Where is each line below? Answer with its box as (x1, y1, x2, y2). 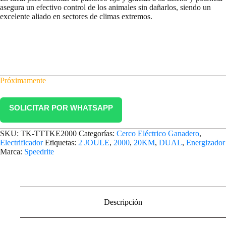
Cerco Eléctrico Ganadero (117, 129, 199, 138)
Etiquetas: (45, 138, 78, 147)
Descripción (104, 198, 142, 207)
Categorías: (79, 129, 117, 138)
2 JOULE (78, 138, 109, 147)
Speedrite (24, 147, 54, 156)
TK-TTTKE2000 (21, 129, 77, 138)
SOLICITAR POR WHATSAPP (9, 103, 113, 112)
